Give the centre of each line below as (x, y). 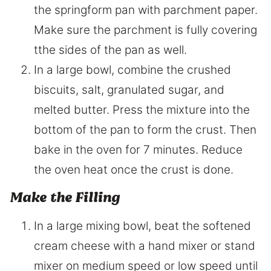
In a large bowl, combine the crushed (132, 70)
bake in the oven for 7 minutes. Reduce (138, 150)
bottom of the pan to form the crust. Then (145, 130)
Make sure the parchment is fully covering (145, 30)
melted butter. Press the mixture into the (142, 110)
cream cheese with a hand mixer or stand (145, 246)
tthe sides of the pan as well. (110, 50)
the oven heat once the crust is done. (134, 170)
